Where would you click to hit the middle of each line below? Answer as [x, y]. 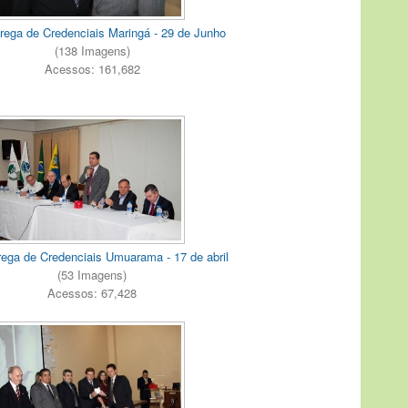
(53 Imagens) [92, 274]
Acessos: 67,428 [92, 292]
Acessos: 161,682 [92, 69]
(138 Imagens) [92, 51]
